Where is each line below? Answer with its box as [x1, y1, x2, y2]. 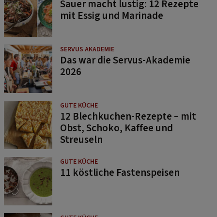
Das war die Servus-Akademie [60, 52, 190, 67]
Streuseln [60, 132, 103, 147]
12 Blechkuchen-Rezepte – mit [60, 108, 196, 124]
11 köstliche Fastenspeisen [60, 165, 180, 180]
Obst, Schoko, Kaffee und [60, 120, 173, 135]
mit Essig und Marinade [60, 8, 163, 23]
